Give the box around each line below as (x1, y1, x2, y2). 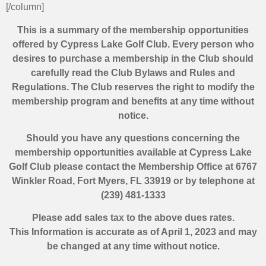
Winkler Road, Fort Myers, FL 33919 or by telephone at (11, 176, 255, 186)
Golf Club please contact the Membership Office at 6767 (9, 161, 257, 172)
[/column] (6, 2, 44, 12)
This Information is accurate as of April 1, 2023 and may (9, 227, 257, 237)
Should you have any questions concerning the (26, 133, 240, 144)
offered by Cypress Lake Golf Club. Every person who (12, 39, 254, 49)
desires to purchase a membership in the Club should (12, 53, 254, 64)
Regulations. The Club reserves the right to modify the (11, 81, 255, 92)
